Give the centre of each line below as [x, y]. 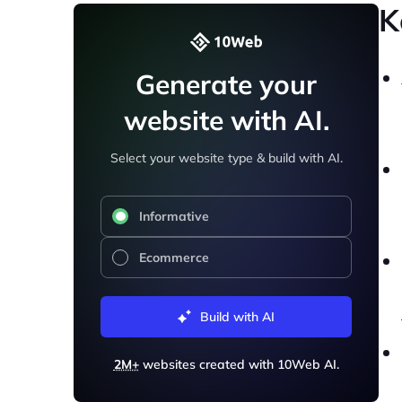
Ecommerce [174, 258]
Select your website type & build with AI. [226, 158]
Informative [174, 216]
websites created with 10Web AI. [239, 364]
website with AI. [226, 120]
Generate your [226, 84]
